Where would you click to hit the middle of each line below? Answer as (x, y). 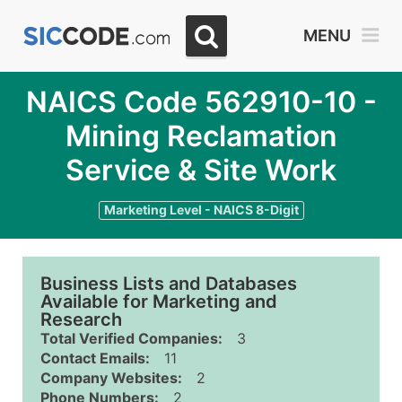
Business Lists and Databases (169, 284)
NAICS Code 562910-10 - (201, 102)
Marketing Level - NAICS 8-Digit (201, 210)
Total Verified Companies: (131, 338)
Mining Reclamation (201, 136)
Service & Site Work (201, 170)
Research (81, 319)
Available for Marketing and (159, 301)
